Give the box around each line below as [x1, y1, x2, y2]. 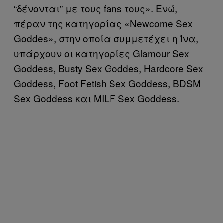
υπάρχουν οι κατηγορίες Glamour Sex [14, 46, 189, 60]
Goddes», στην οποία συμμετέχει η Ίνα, [14, 31, 198, 45]
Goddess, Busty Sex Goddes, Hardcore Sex [14, 61, 203, 75]
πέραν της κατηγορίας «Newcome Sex [14, 16, 193, 30]
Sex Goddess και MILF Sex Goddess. [14, 91, 179, 105]
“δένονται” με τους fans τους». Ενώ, [14, 1, 177, 15]
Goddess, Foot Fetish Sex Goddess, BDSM [14, 76, 201, 90]
